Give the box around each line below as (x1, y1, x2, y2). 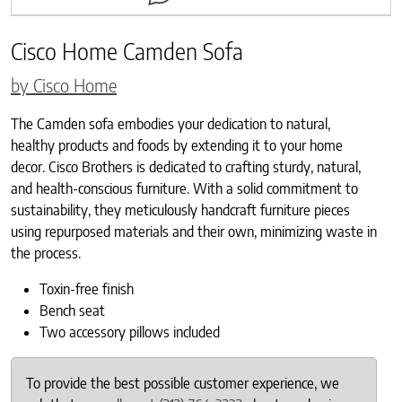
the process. (11, 243, 88, 262)
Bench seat (39, 301, 105, 319)
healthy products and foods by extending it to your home (11, 135, 343, 154)
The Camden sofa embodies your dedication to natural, (11, 114, 330, 133)
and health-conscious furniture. (11, 179, 193, 197)
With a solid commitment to (193, 179, 358, 197)
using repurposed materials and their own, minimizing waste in (11, 222, 377, 240)
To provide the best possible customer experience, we (26, 373, 339, 392)
